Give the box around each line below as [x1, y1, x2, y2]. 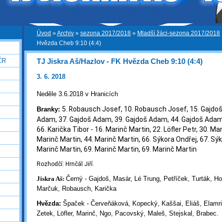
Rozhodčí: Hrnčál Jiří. [37, 161, 94, 168]
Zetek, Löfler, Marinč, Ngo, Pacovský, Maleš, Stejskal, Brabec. [37, 210, 219, 218]
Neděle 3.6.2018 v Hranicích [37, 90, 118, 98]
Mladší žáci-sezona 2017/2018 [137, 30, 220, 36]
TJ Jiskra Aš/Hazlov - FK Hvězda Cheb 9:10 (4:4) [37, 57, 203, 66]
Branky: [37, 106, 60, 113]
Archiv [57, 30, 74, 36]
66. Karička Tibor [37, 125, 91, 134]
